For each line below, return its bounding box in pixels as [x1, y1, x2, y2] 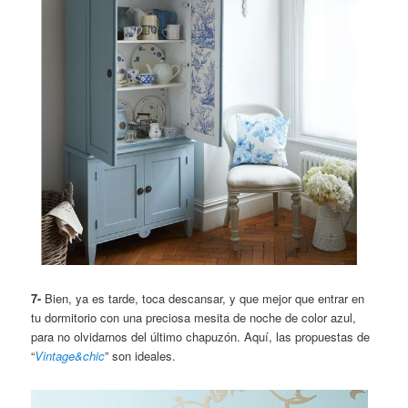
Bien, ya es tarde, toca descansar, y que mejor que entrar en [41, 290, 365, 308]
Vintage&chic [35, 347, 106, 365]
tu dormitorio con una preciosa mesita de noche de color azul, [31, 309, 357, 327]
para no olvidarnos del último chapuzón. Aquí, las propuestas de [31, 328, 371, 346]
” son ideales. [105, 347, 177, 365]
